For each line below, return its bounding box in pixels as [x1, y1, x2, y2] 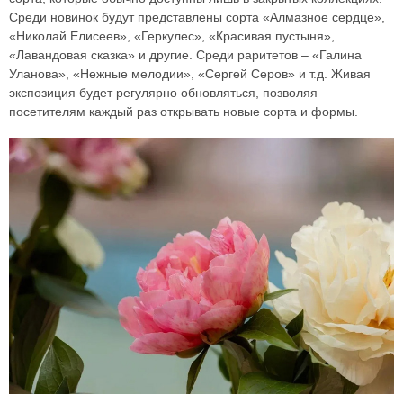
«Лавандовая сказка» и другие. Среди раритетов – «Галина [9, 48, 362, 63]
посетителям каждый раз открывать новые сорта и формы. [9, 104, 358, 120]
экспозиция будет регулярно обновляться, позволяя [9, 85, 318, 101]
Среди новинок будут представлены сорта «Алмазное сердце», [9, 10, 385, 25]
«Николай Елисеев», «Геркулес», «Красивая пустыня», [9, 29, 335, 44]
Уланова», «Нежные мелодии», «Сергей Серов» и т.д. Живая [9, 67, 371, 82]
